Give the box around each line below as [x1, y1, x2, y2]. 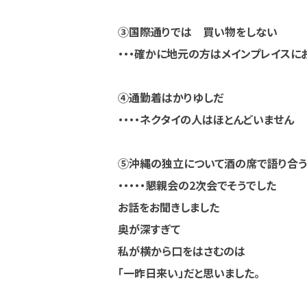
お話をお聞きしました [118, 199, 219, 215]
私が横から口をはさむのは [118, 243, 245, 259]
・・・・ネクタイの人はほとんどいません [118, 111, 294, 127]
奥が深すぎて [118, 221, 191, 237]
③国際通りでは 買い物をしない [118, 23, 278, 40]
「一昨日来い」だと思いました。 [118, 265, 260, 281]
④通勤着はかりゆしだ [118, 89, 223, 106]
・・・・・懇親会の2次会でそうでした [118, 177, 276, 193]
